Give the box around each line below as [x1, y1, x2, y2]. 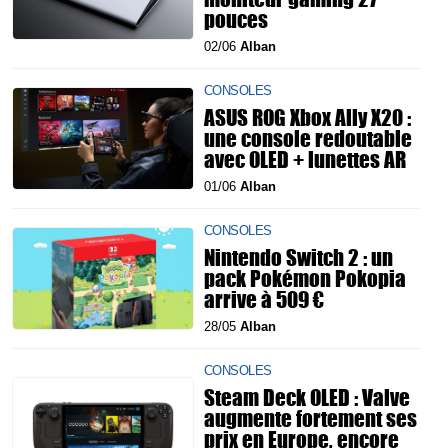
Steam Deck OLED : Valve [204, 381, 410, 413]
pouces [204, 3, 268, 35]
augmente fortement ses [204, 402, 417, 434]
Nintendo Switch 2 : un [204, 241, 393, 273]
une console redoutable [204, 122, 412, 154]
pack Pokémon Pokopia [204, 262, 406, 294]
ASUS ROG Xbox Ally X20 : [204, 101, 411, 133]
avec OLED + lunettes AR [204, 143, 406, 175]
